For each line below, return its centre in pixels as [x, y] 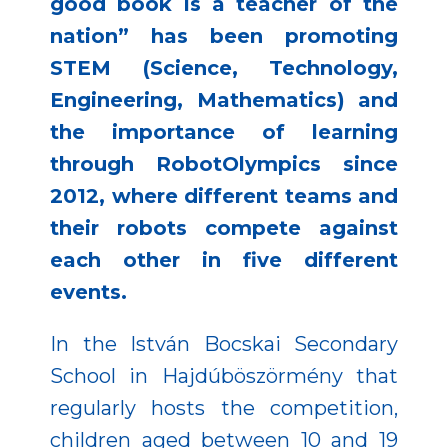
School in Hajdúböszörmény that [224, 376]
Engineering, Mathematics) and [224, 100]
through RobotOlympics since [224, 164]
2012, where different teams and [224, 196]
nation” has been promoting [224, 36]
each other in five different [224, 260]
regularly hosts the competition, [224, 408]
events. [88, 292]
